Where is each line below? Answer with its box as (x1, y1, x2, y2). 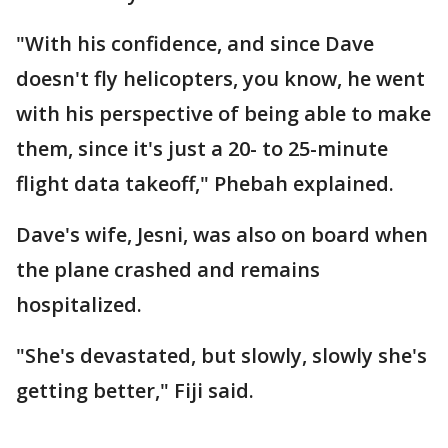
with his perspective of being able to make (16, 99, 431, 127)
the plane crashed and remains (16, 255, 320, 283)
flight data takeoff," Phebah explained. (16, 169, 399, 197)
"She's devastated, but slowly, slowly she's (16, 341, 427, 369)
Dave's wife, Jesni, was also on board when (16, 220, 428, 248)
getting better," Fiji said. (16, 376, 254, 404)
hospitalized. (16, 290, 147, 318)
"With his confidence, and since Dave (16, 29, 374, 57)
